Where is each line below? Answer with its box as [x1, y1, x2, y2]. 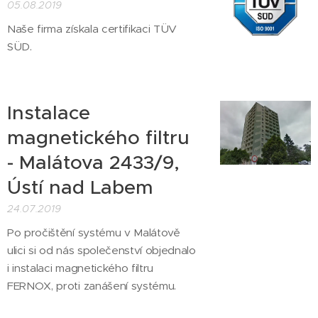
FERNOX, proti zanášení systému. [7, 279, 177, 292]
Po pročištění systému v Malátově [7, 226, 180, 239]
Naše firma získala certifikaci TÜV [7, 22, 177, 35]
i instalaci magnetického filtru [7, 261, 154, 275]
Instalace [7, 101, 90, 125]
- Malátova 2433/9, [7, 150, 180, 175]
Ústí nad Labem [7, 175, 153, 199]
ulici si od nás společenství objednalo [7, 243, 196, 257]
